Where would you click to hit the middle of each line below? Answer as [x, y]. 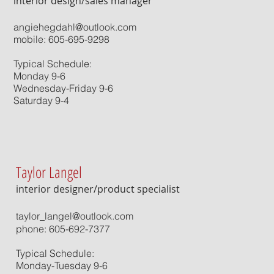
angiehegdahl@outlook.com [75, 27]
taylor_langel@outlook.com [75, 216]
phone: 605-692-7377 [63, 229]
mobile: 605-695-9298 [61, 39]
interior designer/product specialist [98, 189]
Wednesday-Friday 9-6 [63, 88]
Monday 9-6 [39, 76]
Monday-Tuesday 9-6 [62, 265]
